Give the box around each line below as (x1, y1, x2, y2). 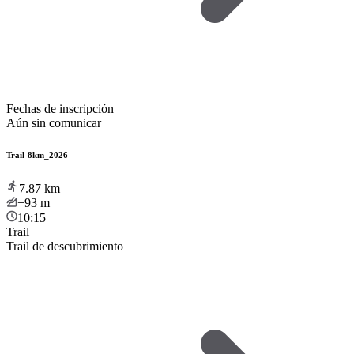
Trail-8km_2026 (6, 150, 68, 160)
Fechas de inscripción (6, 102, 114, 116)
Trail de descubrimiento (6, 239, 123, 254)
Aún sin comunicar (6, 116, 101, 130)
